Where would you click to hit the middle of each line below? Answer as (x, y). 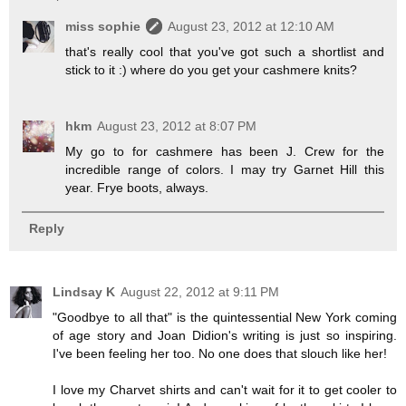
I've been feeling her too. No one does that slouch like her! (220, 354)
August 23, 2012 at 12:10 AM (251, 27)
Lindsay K (84, 292)
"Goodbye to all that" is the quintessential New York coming (225, 318)
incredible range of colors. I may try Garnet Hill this (225, 170)
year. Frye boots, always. (137, 188)
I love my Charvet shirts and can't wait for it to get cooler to (225, 390)
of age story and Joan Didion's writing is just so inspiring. (225, 336)
